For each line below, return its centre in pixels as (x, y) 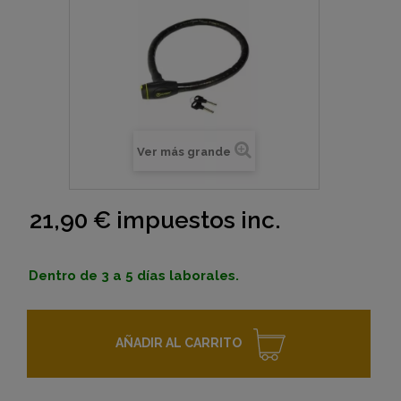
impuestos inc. (196, 221)
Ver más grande (183, 152)
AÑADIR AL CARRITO (178, 343)
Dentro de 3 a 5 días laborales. (134, 276)
